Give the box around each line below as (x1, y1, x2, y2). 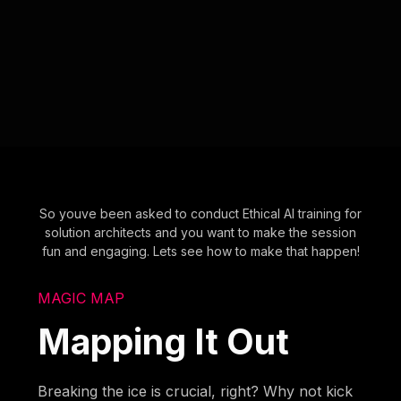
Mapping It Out (38, 320, 290, 363)
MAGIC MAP (38, 288, 125, 307)
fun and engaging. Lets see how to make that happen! (41, 243, 360, 259)
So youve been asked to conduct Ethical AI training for (39, 205, 362, 221)
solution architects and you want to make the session (45, 224, 356, 240)
